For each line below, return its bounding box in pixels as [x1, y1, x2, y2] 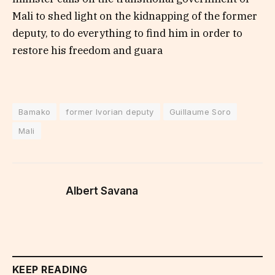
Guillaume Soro [169, 106, 231, 117]
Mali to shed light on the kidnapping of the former [12, 9, 257, 23]
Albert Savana [66, 184, 138, 197]
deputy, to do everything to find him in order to [12, 26, 242, 41]
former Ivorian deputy [66, 106, 154, 117]
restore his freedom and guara [12, 44, 163, 58]
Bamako [18, 106, 51, 117]
